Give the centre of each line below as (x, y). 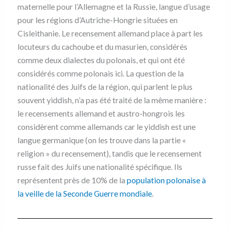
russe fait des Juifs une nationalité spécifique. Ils (100, 167)
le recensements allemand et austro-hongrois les (101, 114)
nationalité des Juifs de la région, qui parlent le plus (105, 87)
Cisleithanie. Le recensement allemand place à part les (110, 34)
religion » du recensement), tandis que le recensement (109, 154)
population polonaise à (166, 180)
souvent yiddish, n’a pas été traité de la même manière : (112, 100)
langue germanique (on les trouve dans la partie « (101, 140)
